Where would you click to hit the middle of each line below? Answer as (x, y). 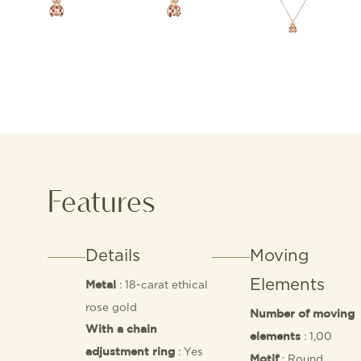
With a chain (122, 330)
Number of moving (302, 315)
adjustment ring (131, 353)
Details (113, 255)
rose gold (112, 307)
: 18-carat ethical (162, 285)
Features (102, 201)
